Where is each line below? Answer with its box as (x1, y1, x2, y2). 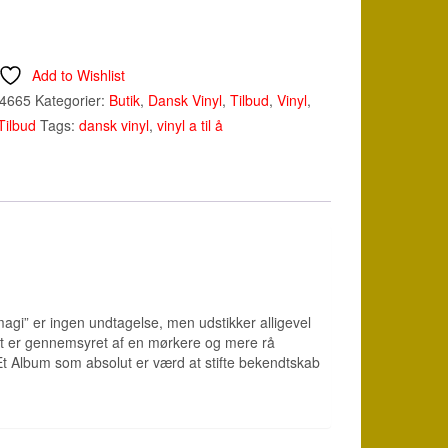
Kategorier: (35, 90, 109, 111)
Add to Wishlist (31, 65, 125, 86)
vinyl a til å (157, 115, 223, 136)
